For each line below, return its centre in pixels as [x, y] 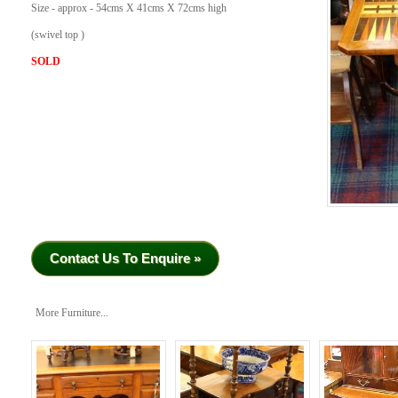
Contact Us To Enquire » [125, 258]
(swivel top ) [58, 36]
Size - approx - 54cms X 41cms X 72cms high [129, 9]
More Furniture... [72, 313]
